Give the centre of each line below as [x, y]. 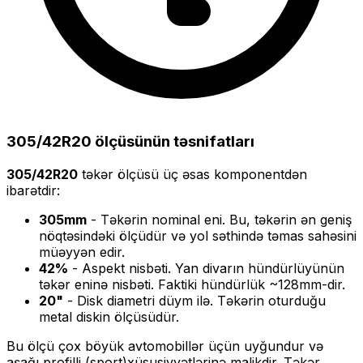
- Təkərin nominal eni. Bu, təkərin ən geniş [219, 219]
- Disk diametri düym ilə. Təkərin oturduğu [194, 300]
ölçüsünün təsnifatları [173, 141]
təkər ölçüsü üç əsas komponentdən [192, 174]
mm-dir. [322, 284]
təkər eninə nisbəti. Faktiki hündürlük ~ [158, 284]
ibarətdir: [33, 190]
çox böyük [91, 346]
